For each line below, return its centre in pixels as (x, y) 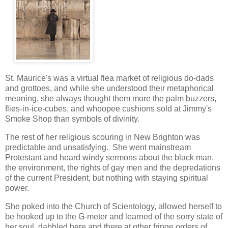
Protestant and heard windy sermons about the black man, (109, 157)
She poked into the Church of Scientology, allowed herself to (113, 206)
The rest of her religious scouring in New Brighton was (103, 137)
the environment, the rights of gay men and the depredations (113, 167)
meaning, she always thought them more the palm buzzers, (111, 99)
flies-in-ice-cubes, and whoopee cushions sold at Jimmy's (108, 109)
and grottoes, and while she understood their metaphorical (109, 89)
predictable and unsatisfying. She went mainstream (98, 147)
